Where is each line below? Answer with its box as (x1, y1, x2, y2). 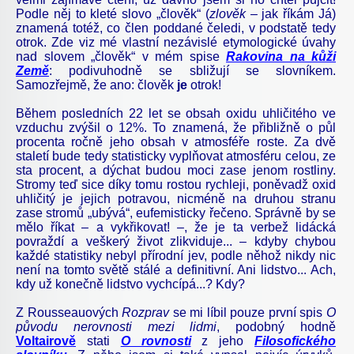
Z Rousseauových (16, 305, 122, 319)
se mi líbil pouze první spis (172, 305, 327, 319)
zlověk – (209, 6, 262, 21)
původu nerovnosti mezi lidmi (16, 319, 217, 333)
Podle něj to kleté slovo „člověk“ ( (16, 6, 209, 21)
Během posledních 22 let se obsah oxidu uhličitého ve (16, 106, 336, 120)
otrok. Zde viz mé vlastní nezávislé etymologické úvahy (16, 35, 336, 49)
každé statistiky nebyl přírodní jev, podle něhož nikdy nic (16, 248, 336, 262)
